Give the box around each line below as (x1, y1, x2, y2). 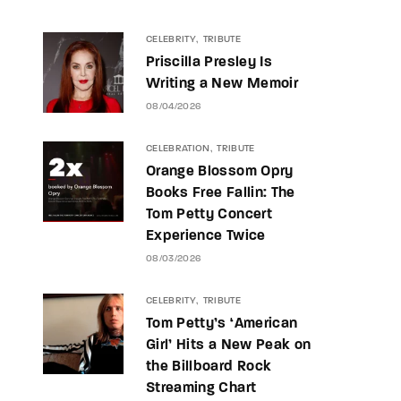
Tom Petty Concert (146, 208, 272, 222)
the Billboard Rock (146, 360, 272, 374)
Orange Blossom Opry (146, 165, 294, 179)
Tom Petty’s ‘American (146, 317, 298, 331)
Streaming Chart (146, 381, 257, 396)
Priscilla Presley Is (146, 55, 272, 70)
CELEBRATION (146, 144, 210, 154)
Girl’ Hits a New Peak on (146, 338, 311, 353)
